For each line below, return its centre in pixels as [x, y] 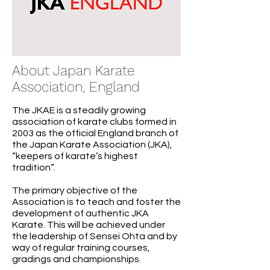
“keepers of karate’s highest [75, 156]
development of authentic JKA [80, 213]
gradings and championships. [77, 259]
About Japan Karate [73, 71]
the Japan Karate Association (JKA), [92, 145]
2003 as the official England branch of [95, 133]
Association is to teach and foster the [96, 202]
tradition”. [33, 168]
